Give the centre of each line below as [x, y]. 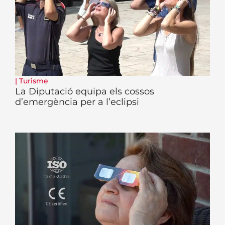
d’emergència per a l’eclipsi [77, 102]
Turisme [34, 81]
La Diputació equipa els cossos [85, 91]
